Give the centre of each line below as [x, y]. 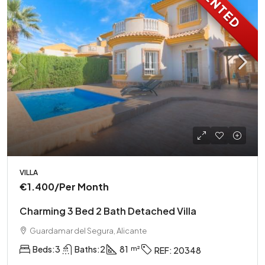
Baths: [87, 249]
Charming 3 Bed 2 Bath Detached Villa [108, 211]
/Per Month [82, 186]
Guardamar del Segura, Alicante [88, 230]
